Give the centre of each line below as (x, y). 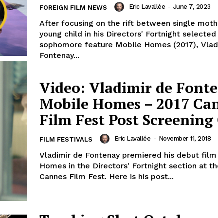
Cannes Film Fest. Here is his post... (107, 177)
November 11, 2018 (184, 139)
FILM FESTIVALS (66, 140)
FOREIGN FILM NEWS (73, 8)
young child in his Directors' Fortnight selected (128, 34)
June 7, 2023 (192, 7)
